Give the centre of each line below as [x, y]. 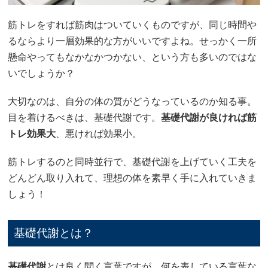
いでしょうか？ [42, 73]
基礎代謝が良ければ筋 [209, 117]
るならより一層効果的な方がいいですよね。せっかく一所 [133, 41]
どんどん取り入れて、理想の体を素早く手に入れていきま [133, 178]
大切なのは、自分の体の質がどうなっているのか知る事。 [133, 101]
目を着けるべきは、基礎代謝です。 [85, 117]
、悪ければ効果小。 [99, 133]
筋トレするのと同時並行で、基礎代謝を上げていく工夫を [133, 162]
